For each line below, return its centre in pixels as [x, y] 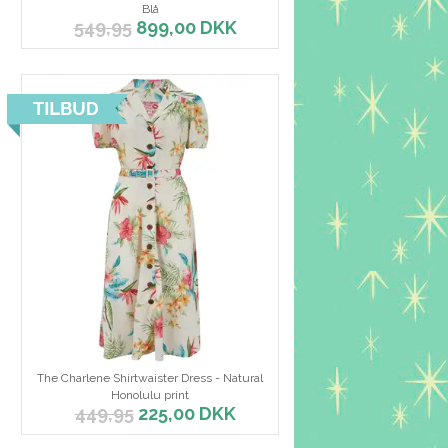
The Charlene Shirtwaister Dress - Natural [150, 378]
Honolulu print [150, 395]
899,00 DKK [184, 28]
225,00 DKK [184, 414]
